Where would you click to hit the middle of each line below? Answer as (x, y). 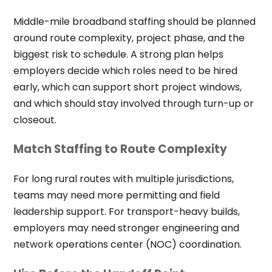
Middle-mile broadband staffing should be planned (134, 21)
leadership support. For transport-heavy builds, (126, 212)
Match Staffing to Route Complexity (120, 149)
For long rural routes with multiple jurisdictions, (123, 179)
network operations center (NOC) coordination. (127, 245)
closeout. (35, 120)
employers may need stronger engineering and (126, 228)
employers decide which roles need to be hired (125, 70)
